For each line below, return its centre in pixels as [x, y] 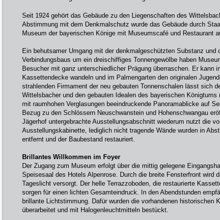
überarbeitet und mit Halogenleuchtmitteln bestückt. [95, 210]
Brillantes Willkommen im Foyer [71, 157]
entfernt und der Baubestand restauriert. [79, 139]
